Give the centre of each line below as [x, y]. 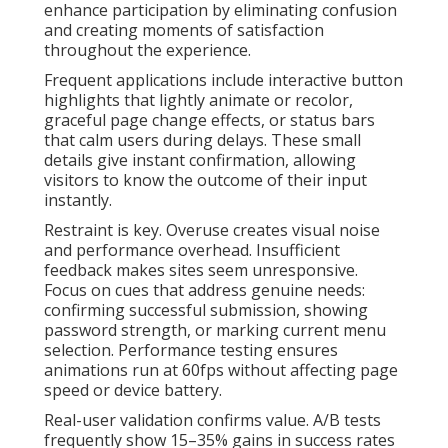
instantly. [78, 199]
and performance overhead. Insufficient [192, 249]
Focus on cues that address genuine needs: [204, 289]
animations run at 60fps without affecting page [221, 369]
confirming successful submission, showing [206, 309]
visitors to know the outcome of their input [205, 179]
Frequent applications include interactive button [223, 79]
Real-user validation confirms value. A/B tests [212, 419]
